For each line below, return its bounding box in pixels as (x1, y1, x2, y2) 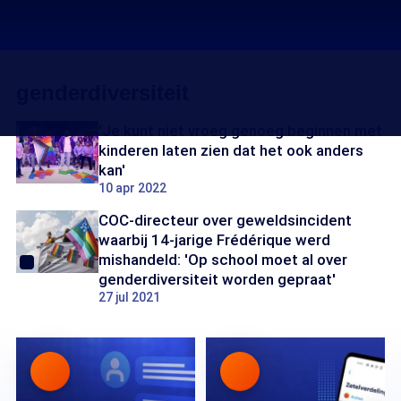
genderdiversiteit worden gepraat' (98, 270, 336, 288)
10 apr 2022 (98, 181, 166, 195)
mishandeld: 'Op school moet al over (98, 251, 347, 269)
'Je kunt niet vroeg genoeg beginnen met (98, 122, 382, 140)
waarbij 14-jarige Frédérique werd (98, 231, 330, 249)
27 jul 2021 (98, 290, 160, 304)
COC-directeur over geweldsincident (98, 211, 352, 229)
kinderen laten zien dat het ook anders (98, 141, 363, 159)
